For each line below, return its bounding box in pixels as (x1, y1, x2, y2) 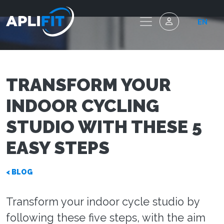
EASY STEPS (6, 137, 109, 158)
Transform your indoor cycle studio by (6, 195, 199, 208)
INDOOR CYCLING (6, 95, 159, 116)
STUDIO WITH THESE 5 (6, 116, 202, 137)
